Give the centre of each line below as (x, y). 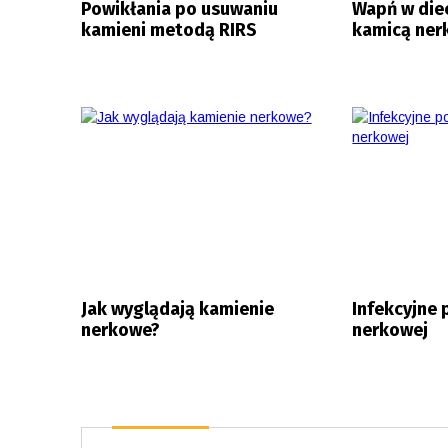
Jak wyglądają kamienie (177, 308)
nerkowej (390, 329)
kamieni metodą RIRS (168, 29)
